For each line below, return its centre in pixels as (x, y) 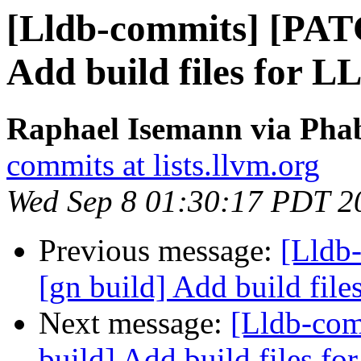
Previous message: (160, 251)
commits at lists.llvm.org (163, 165)
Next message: (135, 323)
